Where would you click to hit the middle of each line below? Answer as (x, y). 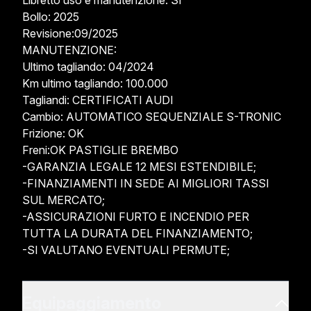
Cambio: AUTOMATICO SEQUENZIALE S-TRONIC (152, 117)
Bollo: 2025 (51, 17)
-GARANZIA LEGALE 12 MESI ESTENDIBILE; (139, 167)
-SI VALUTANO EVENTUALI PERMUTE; (126, 250)
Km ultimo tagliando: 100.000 (95, 83)
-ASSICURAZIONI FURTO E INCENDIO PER (136, 217)
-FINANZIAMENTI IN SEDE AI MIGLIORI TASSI (146, 183)
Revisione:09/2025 (70, 33)
